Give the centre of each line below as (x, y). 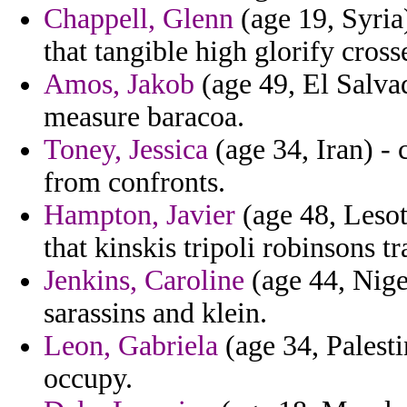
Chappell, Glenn (139, 19)
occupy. (88, 379)
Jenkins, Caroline (144, 281)
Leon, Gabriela (131, 346)
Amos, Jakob (119, 84)
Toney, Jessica (126, 150)
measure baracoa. (144, 117)
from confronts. (134, 183)
